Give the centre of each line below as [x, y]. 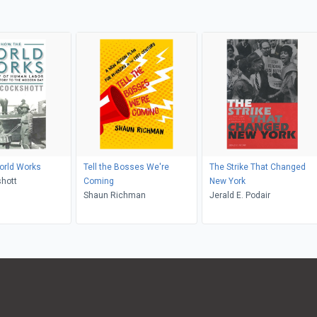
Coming [98, 181]
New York [227, 181]
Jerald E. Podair [240, 195]
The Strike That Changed [257, 167]
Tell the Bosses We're [126, 167]
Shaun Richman [114, 195]
